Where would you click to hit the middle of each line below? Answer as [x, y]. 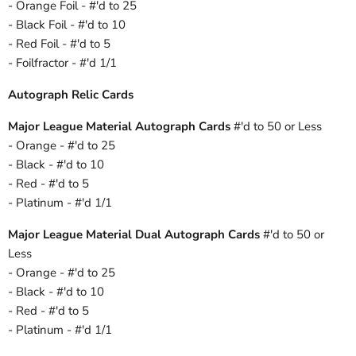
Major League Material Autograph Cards [119, 127]
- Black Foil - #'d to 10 [67, 25]
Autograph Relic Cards [71, 95]
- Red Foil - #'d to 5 [59, 44]
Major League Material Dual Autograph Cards [134, 235]
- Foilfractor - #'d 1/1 [62, 63]
